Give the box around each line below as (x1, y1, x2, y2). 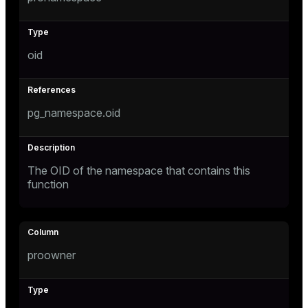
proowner (27, 248, 76, 262)
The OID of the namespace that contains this (27, 164, 250, 177)
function (27, 177, 69, 191)
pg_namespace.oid (27, 106, 120, 120)
